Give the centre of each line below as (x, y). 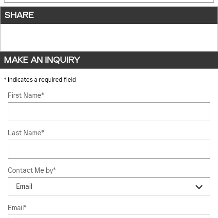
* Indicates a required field (40, 80)
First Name (25, 96)
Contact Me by (30, 171)
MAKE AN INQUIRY (42, 60)
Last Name (25, 133)
